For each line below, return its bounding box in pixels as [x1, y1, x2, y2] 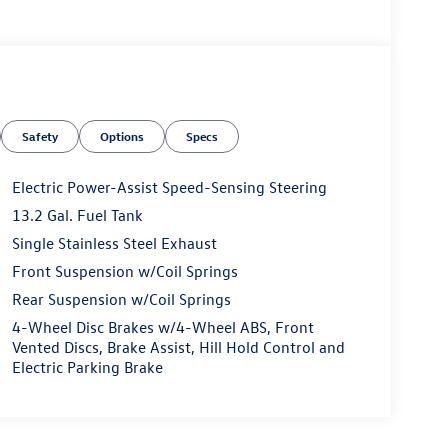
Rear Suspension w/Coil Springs [11, 288, 231, 309]
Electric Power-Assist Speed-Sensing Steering [11, 176, 327, 197]
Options [100, 127, 145, 144]
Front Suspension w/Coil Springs [11, 260, 238, 281]
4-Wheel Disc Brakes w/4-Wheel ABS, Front [11, 316, 314, 337]
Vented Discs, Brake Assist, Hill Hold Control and [11, 336, 345, 357]
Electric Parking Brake [11, 356, 163, 377]
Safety [22, 127, 59, 144]
